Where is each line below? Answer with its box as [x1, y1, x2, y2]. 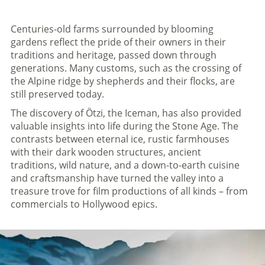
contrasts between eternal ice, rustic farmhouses [10, 132, 230, 146]
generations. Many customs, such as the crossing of [10, 62, 241, 75]
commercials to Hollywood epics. [10, 198, 157, 211]
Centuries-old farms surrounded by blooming [10, 22, 214, 36]
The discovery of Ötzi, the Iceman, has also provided [10, 106, 241, 120]
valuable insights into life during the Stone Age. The [10, 119, 238, 133]
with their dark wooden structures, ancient [10, 146, 201, 159]
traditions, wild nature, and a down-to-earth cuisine [10, 159, 240, 172]
